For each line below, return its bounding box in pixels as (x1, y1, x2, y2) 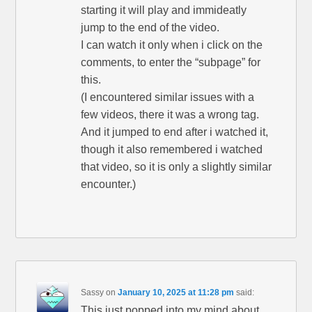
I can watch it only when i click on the (81, 38, 263, 51)
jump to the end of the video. (81, 21, 220, 33)
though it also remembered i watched (81, 143, 263, 155)
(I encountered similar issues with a (81, 91, 255, 103)
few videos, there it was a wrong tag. (81, 108, 260, 120)
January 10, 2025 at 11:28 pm (118, 287, 235, 297)
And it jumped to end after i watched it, (81, 125, 269, 138)
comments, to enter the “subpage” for (81, 56, 261, 68)
